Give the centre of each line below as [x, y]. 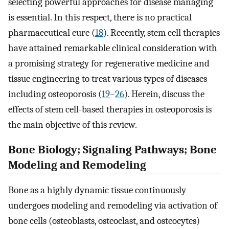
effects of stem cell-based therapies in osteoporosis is [110, 110]
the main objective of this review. [73, 125]
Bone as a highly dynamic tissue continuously [97, 190]
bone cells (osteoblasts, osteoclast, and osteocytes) [104, 221]
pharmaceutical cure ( [52, 33]
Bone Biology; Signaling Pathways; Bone [112, 150]
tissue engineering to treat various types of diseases [108, 79]
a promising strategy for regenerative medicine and [109, 64]
